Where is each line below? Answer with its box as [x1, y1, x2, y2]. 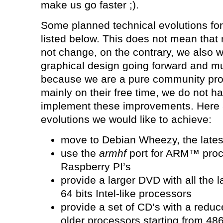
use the [60, 147, 99, 160]
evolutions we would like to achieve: [40, 113, 212, 125]
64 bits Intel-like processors [60, 188, 192, 200]
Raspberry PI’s [60, 161, 131, 173]
